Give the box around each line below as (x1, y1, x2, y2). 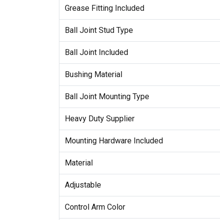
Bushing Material (64, 70, 122, 80)
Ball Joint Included (64, 48, 128, 57)
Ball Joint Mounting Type (64, 92, 149, 102)
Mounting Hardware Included (64, 136, 163, 146)
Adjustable (64, 180, 101, 190)
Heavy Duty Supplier (64, 114, 135, 124)
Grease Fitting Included (64, 3, 144, 13)
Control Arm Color (64, 202, 125, 212)
